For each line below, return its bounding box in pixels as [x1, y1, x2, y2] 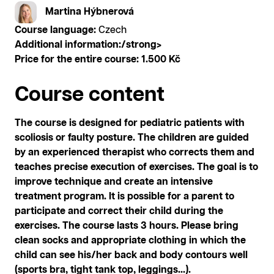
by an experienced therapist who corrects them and [15, 147, 254, 158]
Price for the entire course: [15, 54, 139, 65]
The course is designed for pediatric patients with [15, 118, 245, 128]
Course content [15, 84, 165, 105]
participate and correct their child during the [15, 206, 223, 217]
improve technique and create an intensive [15, 177, 213, 187]
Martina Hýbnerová [45, 7, 134, 18]
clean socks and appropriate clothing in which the [15, 235, 246, 246]
